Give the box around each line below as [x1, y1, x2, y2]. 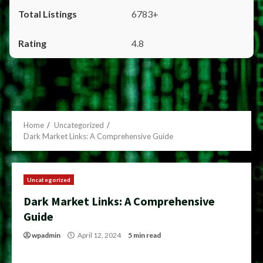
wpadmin [32, 231, 60, 240]
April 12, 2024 [76, 231, 122, 240]
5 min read [128, 231, 161, 240]
